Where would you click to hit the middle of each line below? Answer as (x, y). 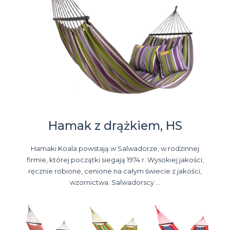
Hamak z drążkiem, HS (115, 126)
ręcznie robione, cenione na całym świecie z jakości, (115, 171)
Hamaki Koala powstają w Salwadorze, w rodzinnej (115, 149)
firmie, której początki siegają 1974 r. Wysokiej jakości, (115, 160)
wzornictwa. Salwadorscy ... (115, 183)
